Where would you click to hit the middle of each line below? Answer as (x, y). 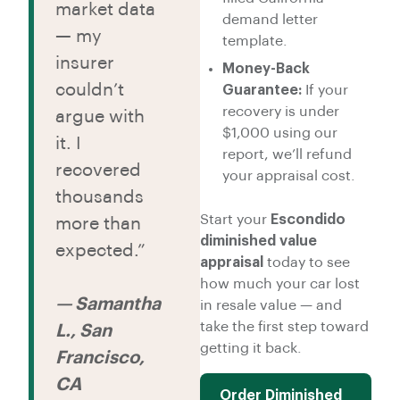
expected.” (100, 251)
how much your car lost (280, 284)
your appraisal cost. (289, 176)
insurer (85, 64)
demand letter (270, 20)
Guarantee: (262, 91)
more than (98, 225)
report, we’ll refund (287, 155)
